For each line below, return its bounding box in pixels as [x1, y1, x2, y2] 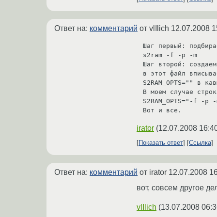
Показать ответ [139, 139, 183, 147]
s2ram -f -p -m [143, 51, 197, 59]
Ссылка [189, 139, 211, 147]
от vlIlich [138, 24, 171, 32]
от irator [138, 168, 169, 177]
